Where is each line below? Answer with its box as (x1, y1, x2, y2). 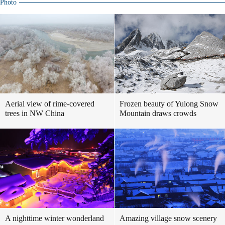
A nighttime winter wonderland (5, 214, 104, 222)
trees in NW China (5, 109, 64, 118)
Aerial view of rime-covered (5, 99, 94, 108)
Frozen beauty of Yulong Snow (120, 99, 218, 108)
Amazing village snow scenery (120, 214, 217, 222)
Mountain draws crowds (120, 109, 196, 118)
